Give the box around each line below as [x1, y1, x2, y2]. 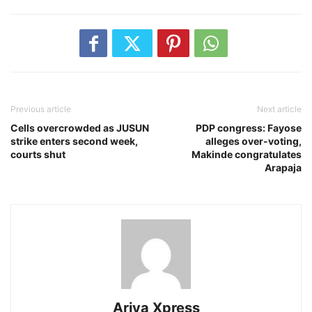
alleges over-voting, [205, 135, 302, 148]
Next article [257, 104, 302, 115]
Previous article [10, 104, 71, 115]
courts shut [10, 148, 65, 161]
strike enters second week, [10, 135, 138, 148]
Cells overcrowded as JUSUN [10, 122, 149, 134]
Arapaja [265, 162, 302, 174]
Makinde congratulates [192, 148, 302, 161]
